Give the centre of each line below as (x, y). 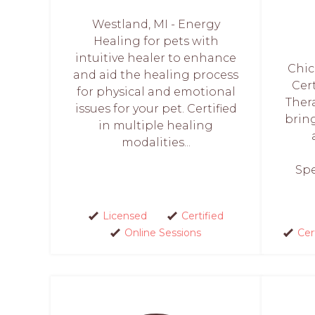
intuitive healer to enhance (156, 58)
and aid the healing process (156, 75)
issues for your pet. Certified (156, 109)
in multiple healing (156, 126)
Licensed (124, 216)
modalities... (156, 142)
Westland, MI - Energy (156, 24)
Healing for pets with (156, 41)
